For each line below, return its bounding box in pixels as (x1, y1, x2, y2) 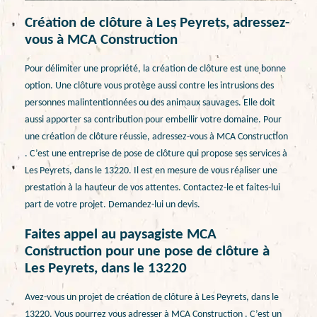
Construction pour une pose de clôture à (25, 243, 270, 259)
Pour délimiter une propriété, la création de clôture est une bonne (25, 64, 286, 75)
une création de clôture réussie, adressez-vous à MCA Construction (25, 132, 288, 143)
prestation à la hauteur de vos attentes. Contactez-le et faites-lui (25, 183, 280, 194)
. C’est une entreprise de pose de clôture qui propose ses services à (25, 149, 287, 160)
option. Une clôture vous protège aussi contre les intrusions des (25, 81, 274, 92)
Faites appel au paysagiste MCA (25, 226, 217, 242)
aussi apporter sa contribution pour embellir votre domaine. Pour (25, 115, 282, 126)
